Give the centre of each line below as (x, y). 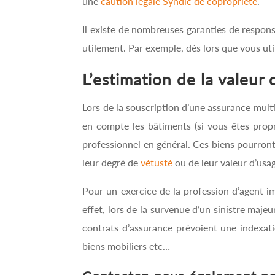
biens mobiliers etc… (126, 246)
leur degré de (112, 162)
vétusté (157, 162)
